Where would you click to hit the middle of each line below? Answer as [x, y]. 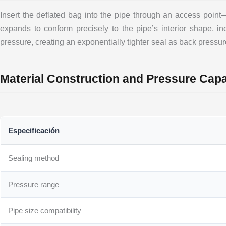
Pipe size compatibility [45, 210]
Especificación [34, 130]
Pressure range [34, 184]
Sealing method [34, 158]
